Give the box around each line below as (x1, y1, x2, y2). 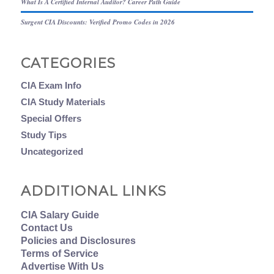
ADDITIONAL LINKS (20, 183, 166, 200)
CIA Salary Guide (20, 209, 99, 220)
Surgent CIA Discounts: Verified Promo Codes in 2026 (20, 17, 175, 27)
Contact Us (20, 222, 73, 233)
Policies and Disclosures (20, 235, 136, 246)
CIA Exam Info (20, 80, 81, 91)
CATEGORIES (20, 54, 116, 72)
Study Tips (20, 129, 67, 140)
